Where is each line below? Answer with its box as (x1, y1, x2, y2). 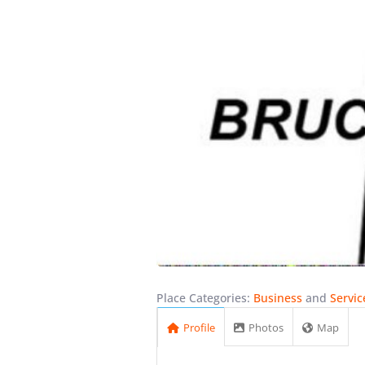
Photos (248, 320, 284, 336)
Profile (183, 320, 215, 336)
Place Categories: (156, 290, 253, 306)
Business (253, 290, 302, 306)
